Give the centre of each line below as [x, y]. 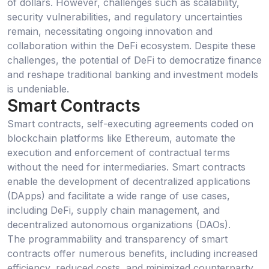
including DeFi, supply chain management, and [113, 210]
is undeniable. [38, 89]
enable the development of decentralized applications [129, 181]
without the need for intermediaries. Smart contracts [126, 167]
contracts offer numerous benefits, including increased [132, 253]
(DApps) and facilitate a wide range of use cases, [119, 195]
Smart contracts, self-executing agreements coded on [130, 123]
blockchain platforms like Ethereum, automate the [121, 138]
